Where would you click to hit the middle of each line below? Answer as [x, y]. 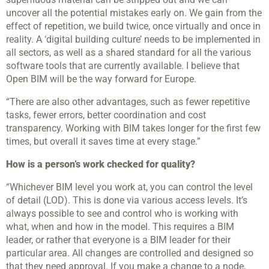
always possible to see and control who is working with [122, 214]
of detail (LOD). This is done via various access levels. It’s [127, 201]
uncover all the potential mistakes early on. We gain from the [134, 13]
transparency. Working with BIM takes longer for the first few [133, 128]
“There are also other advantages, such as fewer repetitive [128, 102]
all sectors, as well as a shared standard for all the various [128, 53]
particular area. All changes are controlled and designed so [130, 253]
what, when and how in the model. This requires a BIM [120, 227]
